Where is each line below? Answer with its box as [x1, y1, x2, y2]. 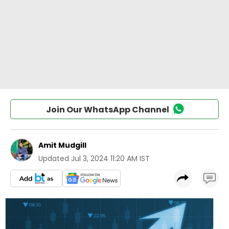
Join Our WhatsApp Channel [45, 104, 169, 116]
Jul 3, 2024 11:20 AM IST [71, 153, 150, 164]
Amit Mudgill [38, 140, 86, 150]
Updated [38, 153, 69, 164]
